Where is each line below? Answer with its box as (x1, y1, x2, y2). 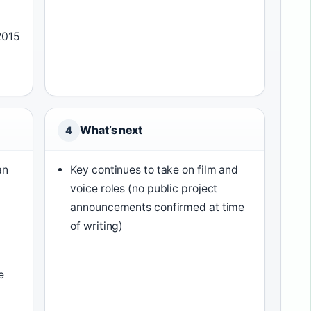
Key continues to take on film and (70, 163, 239, 176)
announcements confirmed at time (70, 201, 245, 214)
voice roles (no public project (70, 182, 218, 195)
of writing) (70, 219, 124, 233)
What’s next (80, 124, 142, 137)
